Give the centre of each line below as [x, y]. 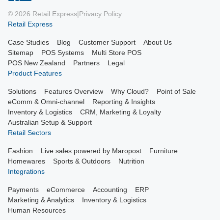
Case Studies [28, 42]
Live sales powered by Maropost [91, 151]
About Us [158, 42]
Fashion [20, 151]
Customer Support [107, 42]
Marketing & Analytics [41, 200]
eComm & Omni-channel [46, 102]
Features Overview [74, 92]
